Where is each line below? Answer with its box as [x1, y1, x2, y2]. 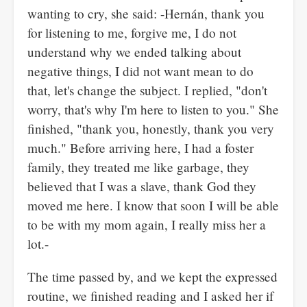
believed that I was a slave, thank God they [27, 177, 256, 195]
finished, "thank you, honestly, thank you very [27, 120, 274, 137]
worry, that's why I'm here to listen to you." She [27, 101, 279, 118]
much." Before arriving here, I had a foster [27, 139, 254, 156]
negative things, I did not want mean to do [27, 62, 254, 79]
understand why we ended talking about [27, 43, 241, 60]
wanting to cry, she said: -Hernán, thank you [27, 5, 265, 22]
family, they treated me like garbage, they [27, 158, 249, 175]
